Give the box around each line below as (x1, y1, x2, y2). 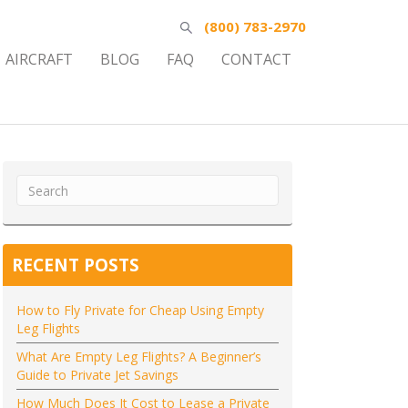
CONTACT (221, 49, 291, 69)
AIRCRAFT (5, 49, 73, 69)
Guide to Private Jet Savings (15, 366, 178, 383)
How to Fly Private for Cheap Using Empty (15, 301, 264, 319)
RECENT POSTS (11, 253, 139, 277)
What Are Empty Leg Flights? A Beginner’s (15, 348, 261, 365)
